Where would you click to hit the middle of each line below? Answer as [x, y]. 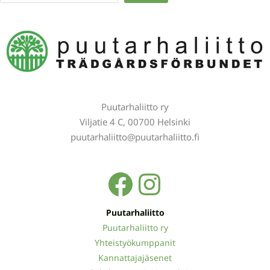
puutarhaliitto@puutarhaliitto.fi [135, 137]
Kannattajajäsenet [135, 258]
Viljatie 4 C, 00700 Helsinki [135, 122]
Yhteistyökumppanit [135, 243]
